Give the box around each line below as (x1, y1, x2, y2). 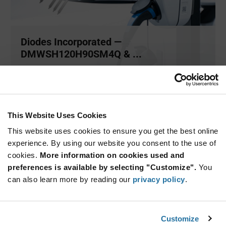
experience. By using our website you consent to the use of (8, 139, 216, 147)
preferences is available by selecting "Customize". (8, 163, 196, 172)
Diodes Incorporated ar (21, 75, 92, 83)
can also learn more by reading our (8, 175, 133, 184)
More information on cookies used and (39, 151, 185, 159)
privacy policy (132, 175, 185, 184)
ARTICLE (165, 117, 190, 125)
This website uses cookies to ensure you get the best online (8, 127, 218, 135)
